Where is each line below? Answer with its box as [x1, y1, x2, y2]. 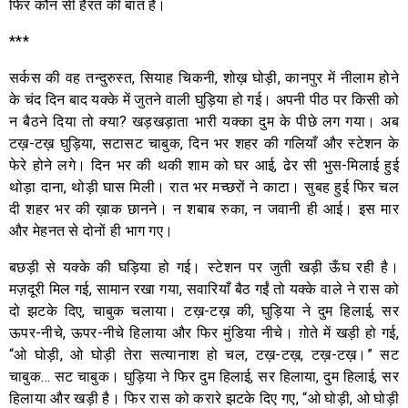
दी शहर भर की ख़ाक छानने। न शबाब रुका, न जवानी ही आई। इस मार [9, 199, 399, 218]
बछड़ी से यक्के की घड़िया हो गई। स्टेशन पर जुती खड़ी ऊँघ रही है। [9, 258, 399, 276]
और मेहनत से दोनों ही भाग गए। [9, 221, 174, 240]
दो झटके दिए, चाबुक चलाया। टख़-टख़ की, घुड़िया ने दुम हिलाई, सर [9, 301, 399, 320]
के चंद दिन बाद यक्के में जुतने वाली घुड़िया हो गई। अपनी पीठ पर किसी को [9, 90, 399, 108]
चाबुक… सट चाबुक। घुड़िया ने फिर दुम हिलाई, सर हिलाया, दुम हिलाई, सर [9, 367, 399, 385]
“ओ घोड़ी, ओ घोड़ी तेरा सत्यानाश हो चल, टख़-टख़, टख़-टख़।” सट [9, 345, 399, 363]
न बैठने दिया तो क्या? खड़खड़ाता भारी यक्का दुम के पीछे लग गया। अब [9, 112, 399, 130]
